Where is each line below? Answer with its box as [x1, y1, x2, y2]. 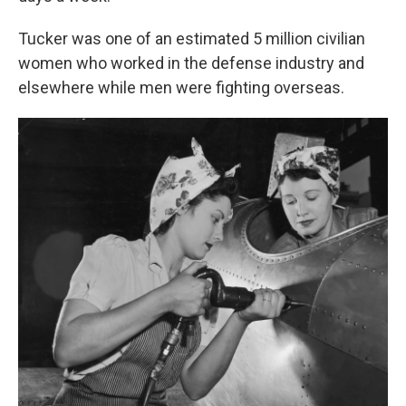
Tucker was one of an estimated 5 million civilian [18, 28, 365, 48]
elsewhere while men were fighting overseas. [18, 77, 344, 97]
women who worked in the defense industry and [18, 53, 364, 72]
